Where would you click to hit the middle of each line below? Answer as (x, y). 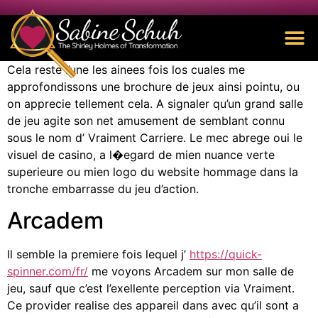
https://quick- (226, 254)
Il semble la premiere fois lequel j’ (98, 254)
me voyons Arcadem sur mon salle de (191, 272)
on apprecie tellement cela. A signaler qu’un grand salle (155, 104)
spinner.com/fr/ (48, 272)
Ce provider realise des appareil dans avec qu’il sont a (153, 306)
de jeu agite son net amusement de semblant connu (146, 121)
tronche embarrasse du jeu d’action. (103, 189)
